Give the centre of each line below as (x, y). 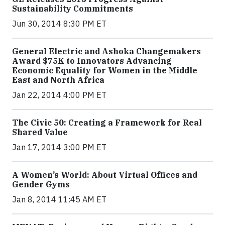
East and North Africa (58, 80)
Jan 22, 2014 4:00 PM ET (59, 95)
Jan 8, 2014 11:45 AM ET (59, 199)
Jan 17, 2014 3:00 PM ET (59, 147)
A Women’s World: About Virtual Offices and (105, 175)
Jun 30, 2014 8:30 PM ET (59, 24)
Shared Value (40, 132)
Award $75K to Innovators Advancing (92, 61)
